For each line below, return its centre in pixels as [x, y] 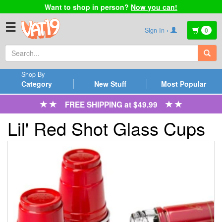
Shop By [33, 75]
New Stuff [110, 84]
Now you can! [154, 7]
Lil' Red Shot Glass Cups [106, 128]
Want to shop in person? [88, 7]
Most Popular [183, 84]
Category [36, 84]
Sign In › [158, 30]
